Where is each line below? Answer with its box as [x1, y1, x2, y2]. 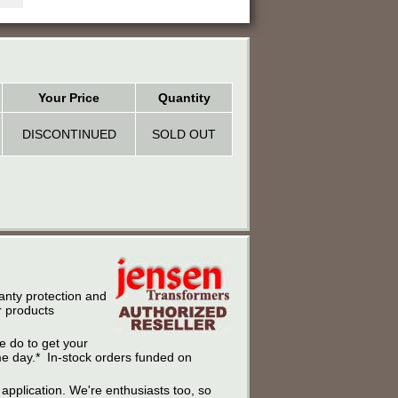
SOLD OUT [152, 126, 216, 141]
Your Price [38, 90, 99, 105]
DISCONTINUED [21, 126, 116, 141]
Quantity [157, 90, 211, 105]
